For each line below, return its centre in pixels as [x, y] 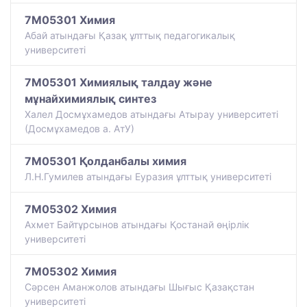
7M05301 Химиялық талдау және [119, 82]
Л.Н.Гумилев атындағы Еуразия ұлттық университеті [148, 176]
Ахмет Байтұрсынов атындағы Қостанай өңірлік [137, 224]
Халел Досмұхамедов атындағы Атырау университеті [151, 114]
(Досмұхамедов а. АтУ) [79, 128]
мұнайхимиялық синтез [90, 98]
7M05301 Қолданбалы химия [106, 161]
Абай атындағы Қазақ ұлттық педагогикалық [130, 35]
